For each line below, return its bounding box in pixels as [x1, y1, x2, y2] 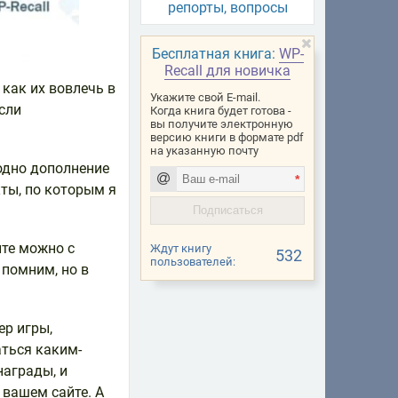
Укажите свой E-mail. [150, 90, 260, 104]
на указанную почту [150, 143, 259, 157]
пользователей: [150, 255, 235, 268]
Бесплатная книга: [151, 45, 279, 62]
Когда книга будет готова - [150, 103, 291, 117]
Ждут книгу [150, 242, 211, 255]
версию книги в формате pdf [150, 130, 304, 144]
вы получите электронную [150, 116, 293, 131]
